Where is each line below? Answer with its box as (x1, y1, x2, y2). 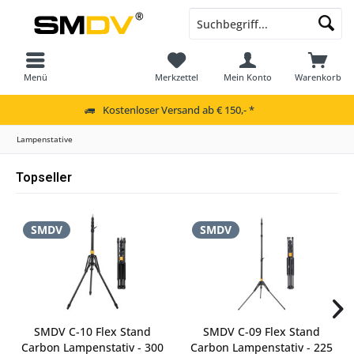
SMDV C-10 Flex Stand (34, 324, 151, 339)
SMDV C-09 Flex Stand (203, 324, 320, 339)
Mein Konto (223, 71, 272, 83)
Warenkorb (295, 71, 342, 83)
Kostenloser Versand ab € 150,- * (102, 102, 254, 117)
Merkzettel (155, 71, 199, 83)
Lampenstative (17, 134, 73, 145)
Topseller (16, 170, 72, 185)
